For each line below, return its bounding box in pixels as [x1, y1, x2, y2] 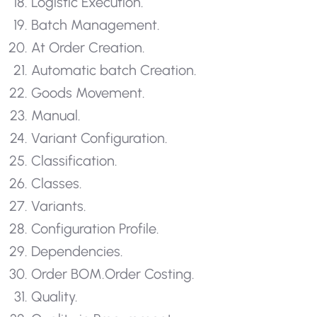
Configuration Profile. [31, 220, 159, 238]
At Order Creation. [31, 39, 145, 57]
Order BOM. [31, 265, 105, 283]
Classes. [31, 175, 82, 192]
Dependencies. [31, 243, 123, 260]
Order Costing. [105, 265, 195, 283]
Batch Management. [31, 16, 160, 34]
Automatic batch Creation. [31, 62, 197, 79]
